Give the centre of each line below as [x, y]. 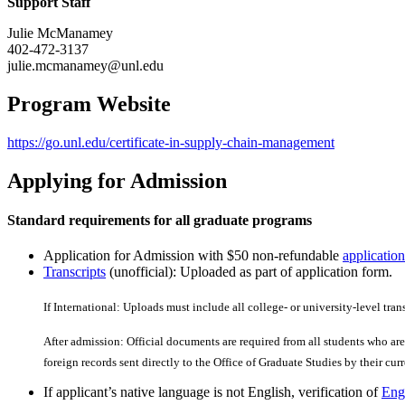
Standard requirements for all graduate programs [160, 220]
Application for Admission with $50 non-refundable [193, 256]
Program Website [89, 104]
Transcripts [75, 272]
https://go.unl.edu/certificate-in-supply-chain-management [171, 142]
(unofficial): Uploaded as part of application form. [249, 272]
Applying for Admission [117, 180]
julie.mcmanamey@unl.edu [87, 65]
